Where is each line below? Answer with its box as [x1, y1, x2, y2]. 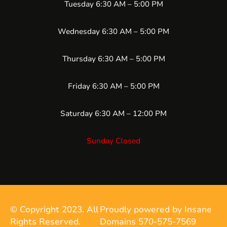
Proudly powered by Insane [99, 204, 212, 216]
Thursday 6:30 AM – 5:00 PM [62, 54, 165, 64]
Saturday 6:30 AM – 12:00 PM [60, 108, 167, 119]
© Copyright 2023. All [10, 204, 98, 216]
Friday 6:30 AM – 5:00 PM [67, 81, 160, 92]
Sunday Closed [87, 136, 140, 146]
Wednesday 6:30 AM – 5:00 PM [58, 26, 169, 37]
